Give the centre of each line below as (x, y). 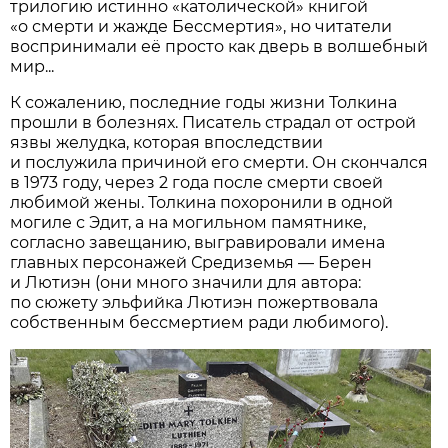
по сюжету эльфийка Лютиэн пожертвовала (194, 302)
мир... (32, 66)
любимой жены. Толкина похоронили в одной (202, 202)
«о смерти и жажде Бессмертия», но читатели (201, 26)
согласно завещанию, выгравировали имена (198, 242)
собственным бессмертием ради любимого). (199, 322)
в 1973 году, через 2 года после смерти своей (197, 182)
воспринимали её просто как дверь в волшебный (219, 46)
